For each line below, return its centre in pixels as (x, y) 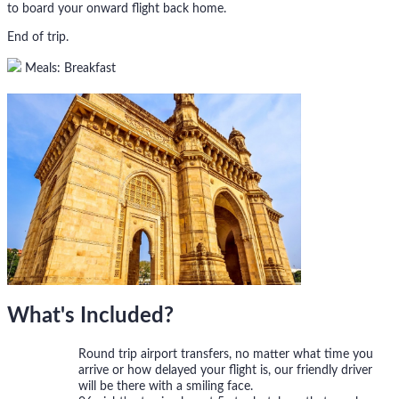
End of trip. (38, 38)
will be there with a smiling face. (166, 387)
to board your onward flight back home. (117, 9)
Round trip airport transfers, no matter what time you (226, 355)
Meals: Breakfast (69, 69)
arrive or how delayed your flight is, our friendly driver (225, 371)
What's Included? (90, 317)
